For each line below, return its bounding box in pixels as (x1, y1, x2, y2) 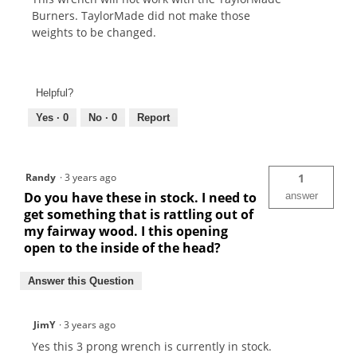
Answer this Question (28, 274, 134, 287)
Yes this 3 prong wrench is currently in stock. (32, 338, 272, 354)
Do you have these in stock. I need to (24, 188, 257, 206)
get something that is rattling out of (24, 205, 253, 223)
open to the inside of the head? (24, 238, 221, 257)
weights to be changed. (32, 25, 156, 41)
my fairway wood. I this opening (24, 222, 228, 240)
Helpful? (36, 86, 73, 99)
